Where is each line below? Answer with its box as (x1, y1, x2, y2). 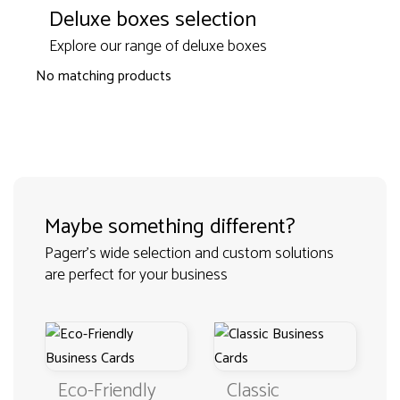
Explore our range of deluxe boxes (49, 33, 267, 60)
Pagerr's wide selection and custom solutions (45, 240, 334, 267)
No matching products (36, 64, 171, 88)
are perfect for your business (45, 262, 228, 288)
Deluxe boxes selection (49, 3, 256, 37)
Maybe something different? (45, 210, 296, 245)
